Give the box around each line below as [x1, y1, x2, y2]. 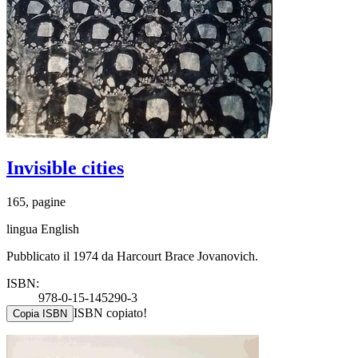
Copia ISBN [13, 307, 67, 320]
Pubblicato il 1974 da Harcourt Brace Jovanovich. [6, 249, 258, 263]
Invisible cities [6, 157, 124, 178]
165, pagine [6, 194, 66, 209]
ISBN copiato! [74, 305, 147, 320]
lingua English [6, 221, 79, 236]
